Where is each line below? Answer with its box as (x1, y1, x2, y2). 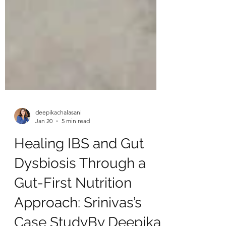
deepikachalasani (35, 159, 82, 166)
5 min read (62, 167, 90, 175)
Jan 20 (35, 167, 52, 175)
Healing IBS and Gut (14, 186, 144, 202)
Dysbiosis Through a (14, 205, 146, 222)
